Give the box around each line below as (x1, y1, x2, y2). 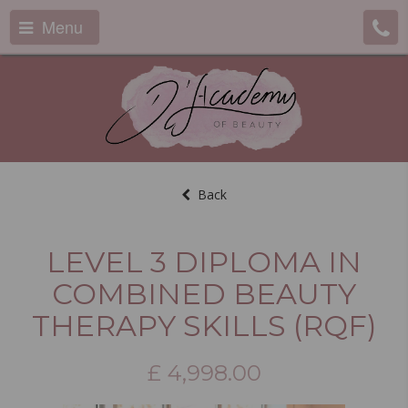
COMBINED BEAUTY (52, 276, 356, 311)
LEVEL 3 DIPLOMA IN (46, 244, 362, 280)
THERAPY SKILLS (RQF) (31, 308, 377, 343)
